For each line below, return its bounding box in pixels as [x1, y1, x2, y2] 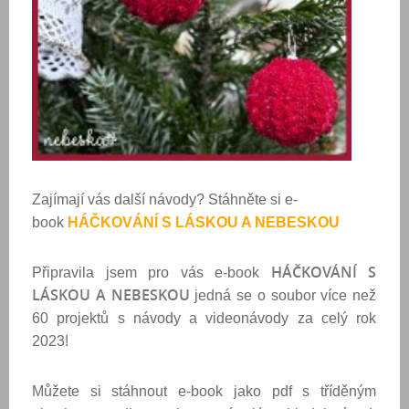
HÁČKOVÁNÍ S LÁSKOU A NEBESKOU [68, 215, 340, 230]
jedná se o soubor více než [194, 288, 376, 303]
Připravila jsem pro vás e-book [32, 265, 271, 280]
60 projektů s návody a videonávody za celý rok [32, 310, 376, 326]
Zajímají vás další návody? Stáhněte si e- [32, 192, 298, 207]
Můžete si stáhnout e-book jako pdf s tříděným [32, 383, 376, 399]
